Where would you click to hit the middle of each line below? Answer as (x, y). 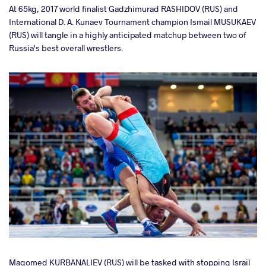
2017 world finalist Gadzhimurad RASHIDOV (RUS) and (140, 9)
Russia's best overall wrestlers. (67, 48)
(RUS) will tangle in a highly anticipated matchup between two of (128, 35)
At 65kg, (25, 9)
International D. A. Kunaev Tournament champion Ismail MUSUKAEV (132, 22)
